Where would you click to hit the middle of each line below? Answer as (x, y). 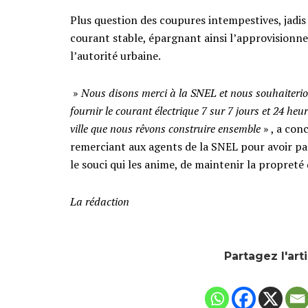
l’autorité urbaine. (115, 55)
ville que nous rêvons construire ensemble (165, 128)
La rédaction (100, 201)
